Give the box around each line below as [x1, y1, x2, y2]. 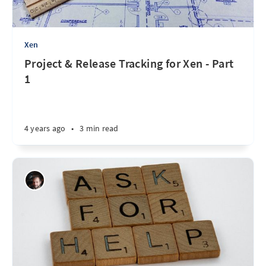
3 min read [80, 123, 119, 134]
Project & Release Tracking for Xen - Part [24, 56, 234, 71]
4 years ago [24, 123, 66, 134]
